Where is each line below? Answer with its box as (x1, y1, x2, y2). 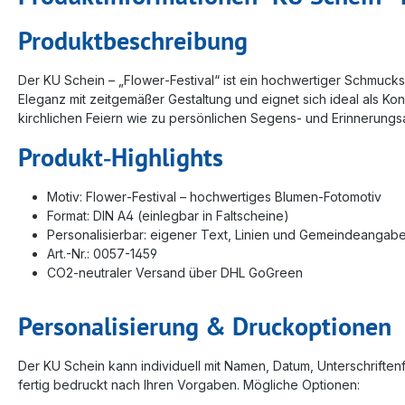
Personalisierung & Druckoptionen (18, 308, 391, 343)
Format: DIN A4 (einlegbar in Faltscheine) (47, 207, 289, 223)
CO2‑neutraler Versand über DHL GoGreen (47, 264, 303, 280)
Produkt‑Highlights (18, 139, 223, 174)
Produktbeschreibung (18, 23, 248, 57)
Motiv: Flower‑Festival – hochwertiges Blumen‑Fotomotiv (47, 188, 381, 204)
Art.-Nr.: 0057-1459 (47, 245, 157, 261)
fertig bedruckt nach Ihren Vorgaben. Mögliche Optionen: (18, 376, 360, 392)
